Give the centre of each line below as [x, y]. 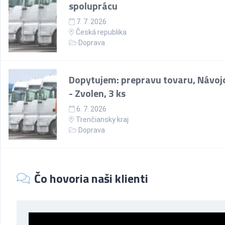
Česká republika [100, 32]
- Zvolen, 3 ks [97, 93]
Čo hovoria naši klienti [91, 178]
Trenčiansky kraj [102, 120]
